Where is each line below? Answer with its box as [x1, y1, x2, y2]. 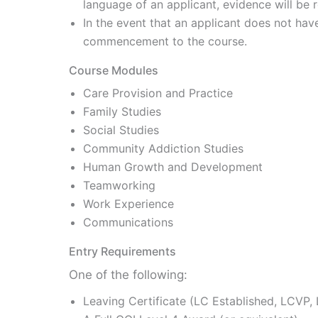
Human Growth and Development [83, 160, 263, 174]
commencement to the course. [83, 34, 247, 48]
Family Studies [83, 104, 161, 119]
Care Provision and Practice [83, 86, 233, 100]
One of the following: [69, 268, 187, 282]
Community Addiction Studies [83, 141, 243, 155]
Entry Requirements [69, 244, 176, 258]
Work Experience [83, 197, 174, 211]
